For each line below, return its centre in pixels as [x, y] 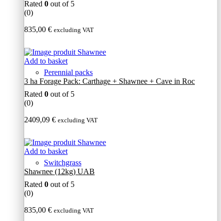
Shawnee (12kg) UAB [59, 172]
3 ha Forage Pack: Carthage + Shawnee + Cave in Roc [110, 81]
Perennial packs [68, 73]
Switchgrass [63, 163]
